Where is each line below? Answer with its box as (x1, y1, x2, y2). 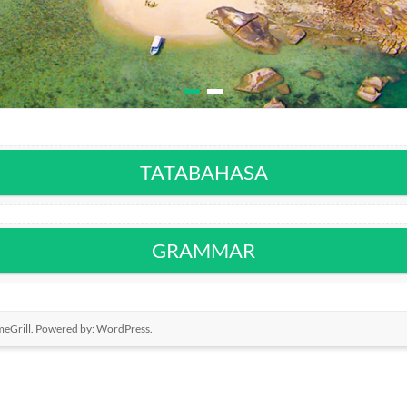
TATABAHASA (139, 159, 268, 184)
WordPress (96, 321, 150, 335)
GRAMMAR (152, 237, 255, 263)
